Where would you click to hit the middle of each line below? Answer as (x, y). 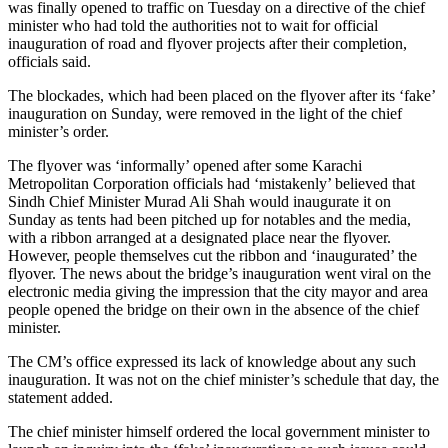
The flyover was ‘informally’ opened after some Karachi (185, 165)
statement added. (60, 397)
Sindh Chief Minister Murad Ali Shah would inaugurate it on (199, 201)
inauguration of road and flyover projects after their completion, (207, 43)
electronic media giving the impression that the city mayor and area (218, 291)
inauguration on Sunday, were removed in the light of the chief (205, 113)
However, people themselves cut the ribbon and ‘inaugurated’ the (212, 255)
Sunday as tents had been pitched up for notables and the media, (209, 219)
